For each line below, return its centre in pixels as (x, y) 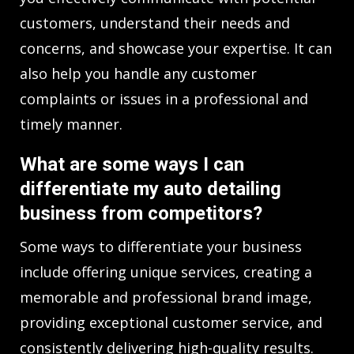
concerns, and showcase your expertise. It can (176, 48)
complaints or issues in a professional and (164, 98)
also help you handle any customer (138, 73)
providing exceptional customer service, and (171, 322)
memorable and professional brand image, (166, 297)
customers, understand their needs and (155, 23)
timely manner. (71, 124)
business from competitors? (141, 213)
